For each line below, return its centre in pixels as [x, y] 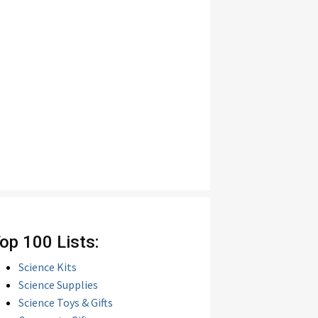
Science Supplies [58, 285]
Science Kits [48, 267]
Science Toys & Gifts [66, 302]
